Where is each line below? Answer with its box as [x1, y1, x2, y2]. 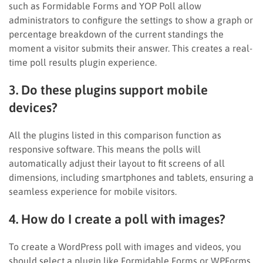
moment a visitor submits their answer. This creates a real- [9, 42, 252, 53]
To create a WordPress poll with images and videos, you [9, 241, 241, 252]
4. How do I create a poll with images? [9, 211, 225, 227]
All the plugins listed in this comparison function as [9, 129, 221, 140]
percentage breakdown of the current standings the [9, 28, 224, 39]
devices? [9, 99, 58, 115]
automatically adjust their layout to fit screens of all [9, 157, 225, 168]
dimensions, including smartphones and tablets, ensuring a [9, 171, 254, 183]
